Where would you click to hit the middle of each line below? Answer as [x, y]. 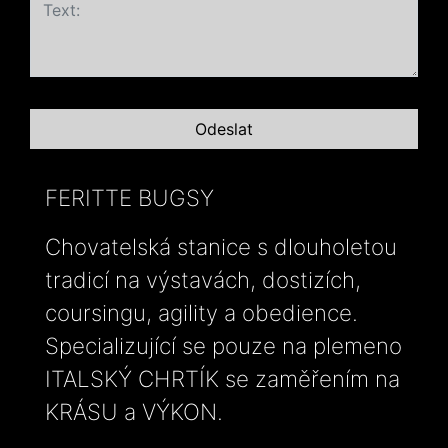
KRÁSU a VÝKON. [134, 411]
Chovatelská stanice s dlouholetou [221, 246]
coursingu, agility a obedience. [201, 312]
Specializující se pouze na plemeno [223, 345]
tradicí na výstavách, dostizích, [203, 279]
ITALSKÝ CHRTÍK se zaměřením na [222, 378]
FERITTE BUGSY [129, 197]
